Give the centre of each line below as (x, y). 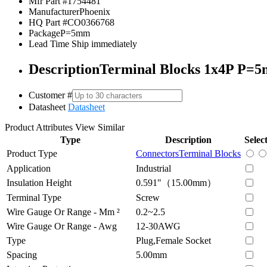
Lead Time (49, 44)
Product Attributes (40, 127)
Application (29, 168)
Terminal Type (34, 197)
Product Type (32, 153)
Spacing (22, 254)
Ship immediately (103, 44)
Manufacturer (54, 11)
